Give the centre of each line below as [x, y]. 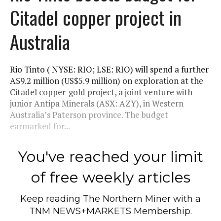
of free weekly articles [110, 177]
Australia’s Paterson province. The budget [89, 114]
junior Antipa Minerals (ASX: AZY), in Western [97, 103]
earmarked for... [40, 126]
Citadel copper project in [96, 17]
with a [186, 199]
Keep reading [52, 199]
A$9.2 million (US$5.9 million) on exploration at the [107, 80]
